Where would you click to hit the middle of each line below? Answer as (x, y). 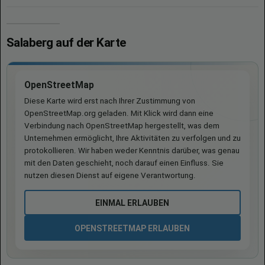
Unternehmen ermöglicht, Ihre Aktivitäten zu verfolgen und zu (132, 138)
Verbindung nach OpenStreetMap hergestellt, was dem (122, 126)
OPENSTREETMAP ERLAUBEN (132, 228)
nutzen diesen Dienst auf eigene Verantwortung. (110, 175)
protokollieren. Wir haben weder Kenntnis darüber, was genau (132, 151)
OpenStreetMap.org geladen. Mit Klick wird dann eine (119, 113)
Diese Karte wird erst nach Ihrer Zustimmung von (110, 101)
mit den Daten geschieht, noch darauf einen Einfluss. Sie (124, 163)
